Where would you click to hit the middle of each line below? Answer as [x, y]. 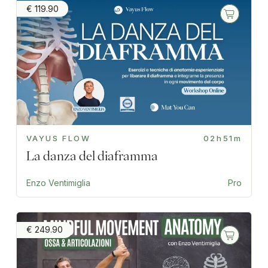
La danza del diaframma [92, 155]
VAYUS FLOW [58, 138]
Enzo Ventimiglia [58, 182]
